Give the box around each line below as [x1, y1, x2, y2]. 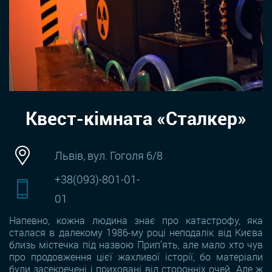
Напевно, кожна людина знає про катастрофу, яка [9, 214, 263, 228]
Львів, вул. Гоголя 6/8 [54, 148, 163, 163]
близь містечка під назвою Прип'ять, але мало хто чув [9, 238, 263, 252]
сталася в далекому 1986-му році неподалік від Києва [9, 226, 263, 240]
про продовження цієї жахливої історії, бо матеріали [9, 250, 263, 264]
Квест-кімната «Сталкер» [25, 106, 246, 131]
